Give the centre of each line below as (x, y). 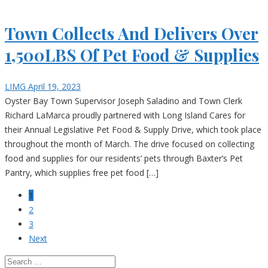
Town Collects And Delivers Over (132, 33)
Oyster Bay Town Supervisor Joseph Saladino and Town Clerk (124, 100)
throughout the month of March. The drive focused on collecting (130, 144)
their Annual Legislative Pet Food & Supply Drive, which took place (133, 129)
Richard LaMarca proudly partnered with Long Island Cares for (125, 115)
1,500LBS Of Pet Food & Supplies (132, 54)
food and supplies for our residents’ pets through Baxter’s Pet (124, 158)
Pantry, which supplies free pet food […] (82, 172)
